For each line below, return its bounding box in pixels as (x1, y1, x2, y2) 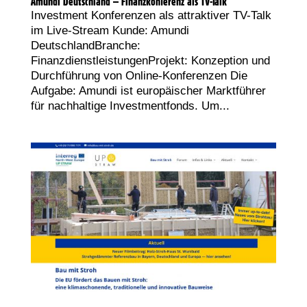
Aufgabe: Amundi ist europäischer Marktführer (30, 84, 266, 97)
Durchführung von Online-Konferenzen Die (30, 69, 247, 82)
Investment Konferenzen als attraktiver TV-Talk (30, 8, 271, 22)
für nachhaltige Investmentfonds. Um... (30, 99, 230, 112)
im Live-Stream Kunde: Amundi (30, 23, 189, 37)
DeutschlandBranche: (30, 38, 140, 52)
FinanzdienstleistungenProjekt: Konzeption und (30, 53, 270, 67)
